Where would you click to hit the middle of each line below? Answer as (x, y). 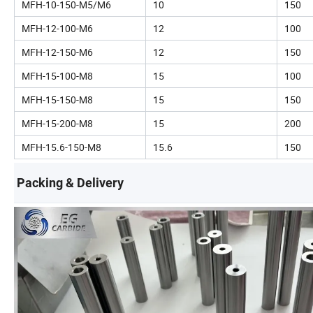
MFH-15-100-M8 (57, 76)
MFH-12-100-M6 (57, 28)
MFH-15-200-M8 (57, 123)
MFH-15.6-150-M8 (61, 147)
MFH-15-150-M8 (57, 100)
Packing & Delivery (70, 183)
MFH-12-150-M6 (57, 52)
